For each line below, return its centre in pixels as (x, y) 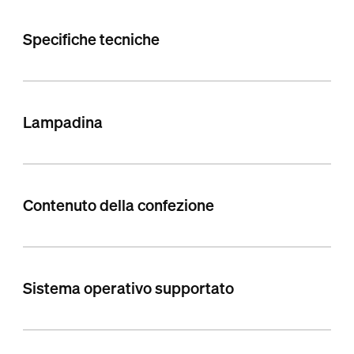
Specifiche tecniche (91, 39)
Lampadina (62, 122)
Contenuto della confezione (118, 205)
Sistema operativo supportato (128, 288)
